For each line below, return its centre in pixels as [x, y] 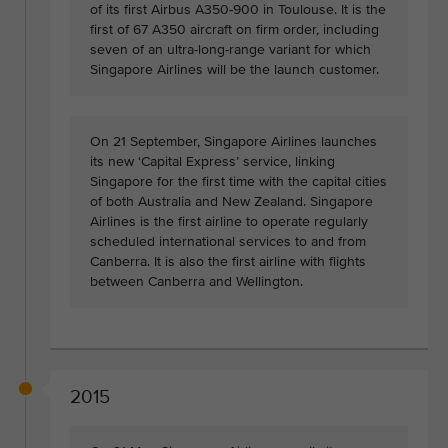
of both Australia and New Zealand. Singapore [231, 202]
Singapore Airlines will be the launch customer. [234, 70]
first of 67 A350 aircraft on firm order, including [234, 30]
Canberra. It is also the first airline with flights [228, 262]
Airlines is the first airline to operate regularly [229, 222]
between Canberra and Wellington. [196, 282]
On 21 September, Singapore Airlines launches [233, 142]
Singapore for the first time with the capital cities [238, 182]
